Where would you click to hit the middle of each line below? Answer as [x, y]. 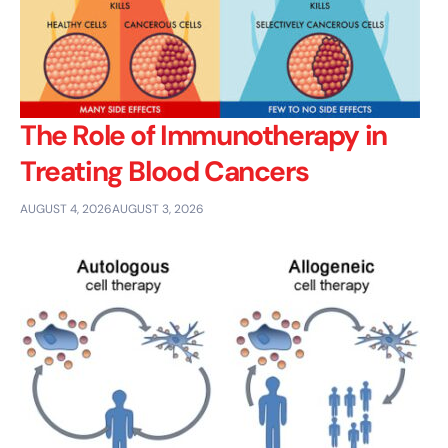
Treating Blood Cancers [164, 172]
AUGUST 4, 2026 [66, 209]
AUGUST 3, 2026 [158, 209]
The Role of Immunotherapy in [203, 136]
